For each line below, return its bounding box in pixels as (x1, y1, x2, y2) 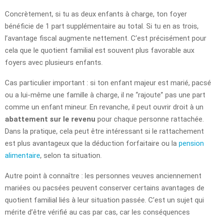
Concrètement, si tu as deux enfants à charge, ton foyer (5, 9, 187, 18)
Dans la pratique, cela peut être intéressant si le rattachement (5, 126, 204, 136)
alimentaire (5, 151, 40, 160)
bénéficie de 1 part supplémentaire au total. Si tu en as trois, (5, 21, 199, 31)
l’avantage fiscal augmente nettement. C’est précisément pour (5, 33, 206, 43)
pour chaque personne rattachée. (95, 114, 204, 124)
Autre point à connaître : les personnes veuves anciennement (5, 171, 201, 180)
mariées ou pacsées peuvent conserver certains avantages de (5, 183, 204, 192)
